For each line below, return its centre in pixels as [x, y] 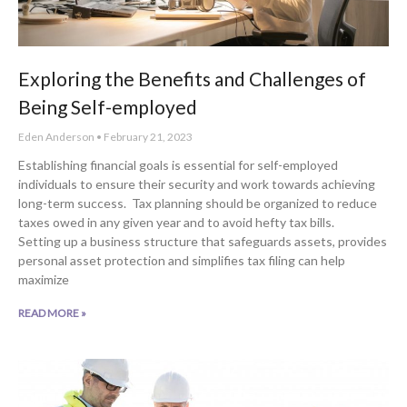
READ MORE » [52, 313]
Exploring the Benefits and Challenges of [192, 78]
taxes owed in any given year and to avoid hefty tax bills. [176, 222]
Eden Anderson [57, 136]
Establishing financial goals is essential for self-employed [178, 164]
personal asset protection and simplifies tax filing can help [182, 260]
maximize [44, 279]
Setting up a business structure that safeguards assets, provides [203, 241]
